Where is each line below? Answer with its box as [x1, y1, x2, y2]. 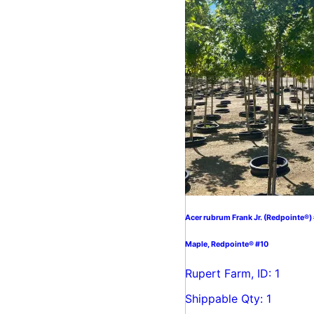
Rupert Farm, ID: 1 [185, 266, 280, 280]
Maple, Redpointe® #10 [185, 239, 268, 249]
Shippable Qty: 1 [185, 291, 271, 306]
